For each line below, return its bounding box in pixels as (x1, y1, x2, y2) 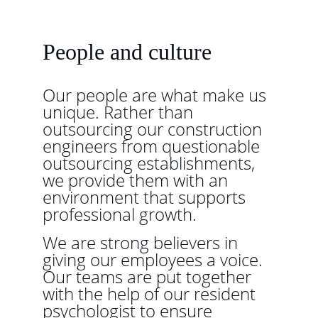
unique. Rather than (43, 100, 197, 124)
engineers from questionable (43, 134, 264, 158)
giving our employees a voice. (43, 248, 267, 271)
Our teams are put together (43, 265, 256, 288)
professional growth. (43, 202, 197, 226)
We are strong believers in (43, 231, 242, 254)
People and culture (43, 39, 212, 65)
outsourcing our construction (43, 117, 266, 141)
